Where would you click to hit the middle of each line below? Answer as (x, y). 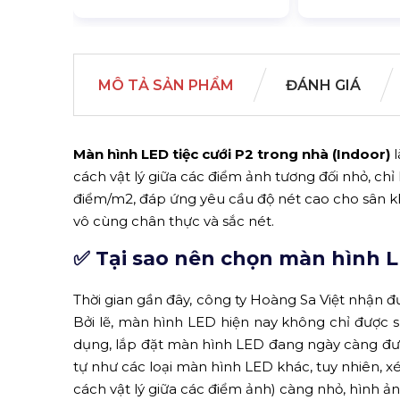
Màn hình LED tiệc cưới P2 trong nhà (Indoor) (232, 154)
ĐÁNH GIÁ (323, 85)
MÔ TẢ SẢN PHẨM (166, 85)
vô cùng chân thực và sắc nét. (174, 221)
